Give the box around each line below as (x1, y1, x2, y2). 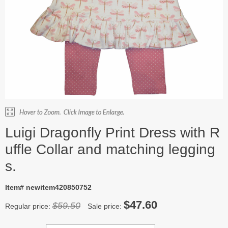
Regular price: (5, 202, 52, 210)
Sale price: (85, 202, 124, 210)
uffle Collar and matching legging (5, 141, 215, 157)
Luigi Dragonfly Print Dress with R (5, 124, 220, 140)
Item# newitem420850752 (5, 183, 92, 191)
